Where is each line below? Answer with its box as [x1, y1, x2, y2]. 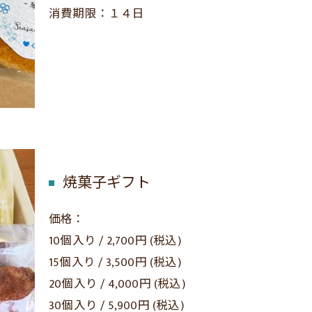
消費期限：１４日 [49, 4, 145, 24]
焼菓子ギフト [63, 171, 150, 196]
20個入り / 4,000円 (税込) [49, 274, 185, 295]
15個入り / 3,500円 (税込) [49, 253, 181, 273]
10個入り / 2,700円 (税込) [49, 231, 181, 251]
